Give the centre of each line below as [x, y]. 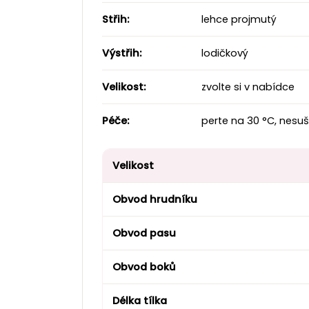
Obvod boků [144, 267]
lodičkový [223, 53]
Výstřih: [122, 53]
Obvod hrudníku [155, 200]
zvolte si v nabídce [247, 87]
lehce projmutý [238, 20]
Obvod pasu [144, 233]
